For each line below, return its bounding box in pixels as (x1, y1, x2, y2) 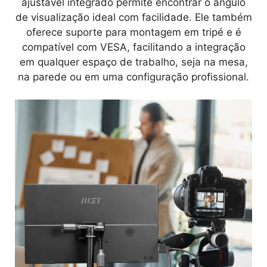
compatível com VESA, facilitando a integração (21, 41, 246, 53)
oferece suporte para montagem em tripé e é (26, 26, 241, 38)
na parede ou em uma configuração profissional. (18, 70, 249, 83)
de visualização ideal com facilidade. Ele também (15, 11, 252, 23)
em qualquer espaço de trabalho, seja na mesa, (19, 55, 248, 68)
